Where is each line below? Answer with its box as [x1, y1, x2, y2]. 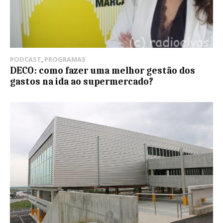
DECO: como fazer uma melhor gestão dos [10, 65, 195, 77]
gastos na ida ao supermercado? [10, 76, 153, 88]
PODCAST [10, 55, 41, 64]
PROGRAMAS [44, 55, 86, 64]
